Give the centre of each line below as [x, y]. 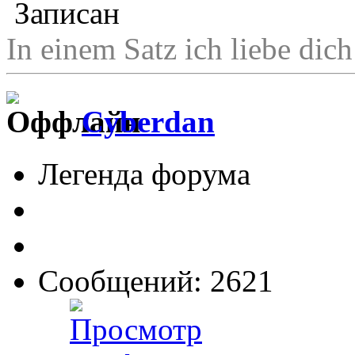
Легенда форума [144, 174]
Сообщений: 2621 [156, 281]
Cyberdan [148, 122]
